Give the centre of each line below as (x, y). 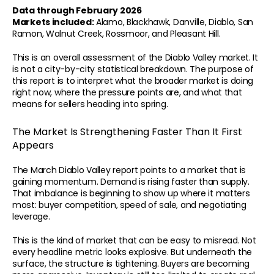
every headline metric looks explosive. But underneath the (132, 252)
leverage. (31, 216)
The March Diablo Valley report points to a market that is (129, 170)
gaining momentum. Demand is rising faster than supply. (131, 181)
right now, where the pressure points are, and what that (127, 92)
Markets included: (53, 22)
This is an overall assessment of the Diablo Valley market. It (135, 57)
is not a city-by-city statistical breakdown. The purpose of (133, 69)
